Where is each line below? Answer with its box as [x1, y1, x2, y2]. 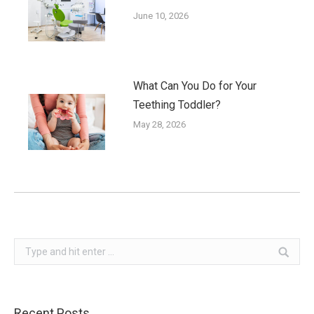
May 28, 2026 [133, 118, 186, 130]
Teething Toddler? [133, 97, 221, 111]
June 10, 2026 [133, 10, 189, 21]
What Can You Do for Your [133, 78, 257, 93]
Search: [13, 240, 47, 252]
